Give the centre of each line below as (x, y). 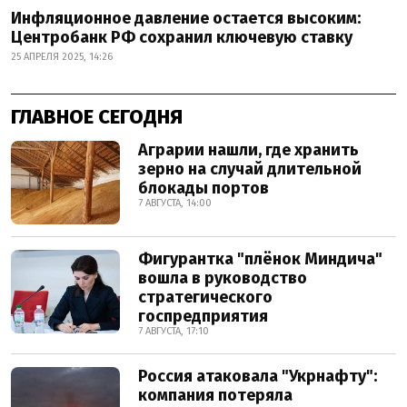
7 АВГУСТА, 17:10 (174, 331)
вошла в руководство (223, 278)
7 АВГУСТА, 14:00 (175, 203)
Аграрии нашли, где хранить (248, 150)
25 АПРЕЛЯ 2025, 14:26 (62, 57)
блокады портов (203, 188)
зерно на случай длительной (250, 169)
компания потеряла (215, 395)
